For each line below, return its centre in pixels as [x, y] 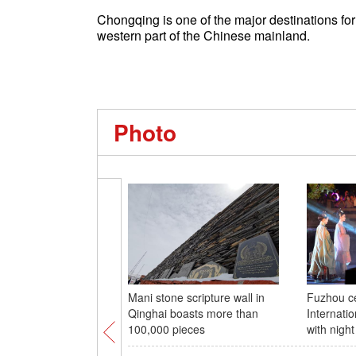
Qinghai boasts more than [193, 313]
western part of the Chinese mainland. [211, 35]
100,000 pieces [166, 329]
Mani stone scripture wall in [196, 297]
